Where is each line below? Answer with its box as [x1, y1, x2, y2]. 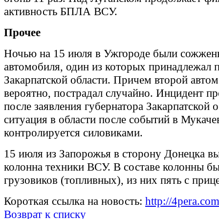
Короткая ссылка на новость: [4, 195, 145, 208]
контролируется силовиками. [4, 126, 143, 139]
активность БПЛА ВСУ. [4, 5, 117, 18]
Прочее [4, 26, 41, 39]
